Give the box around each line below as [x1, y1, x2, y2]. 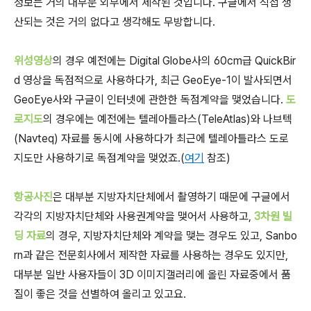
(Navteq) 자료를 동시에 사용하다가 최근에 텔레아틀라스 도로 [14, 132, 289, 145]
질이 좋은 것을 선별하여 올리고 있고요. [14, 287, 186, 301]
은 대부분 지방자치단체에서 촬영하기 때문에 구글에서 [53, 190, 290, 203]
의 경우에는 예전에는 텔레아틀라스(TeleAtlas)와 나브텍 [43, 112, 292, 126]
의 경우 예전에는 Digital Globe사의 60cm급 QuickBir [53, 54, 296, 67]
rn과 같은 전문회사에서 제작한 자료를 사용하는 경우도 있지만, [14, 249, 288, 262]
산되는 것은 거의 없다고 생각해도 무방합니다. [14, 15, 215, 28]
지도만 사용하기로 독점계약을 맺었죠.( [14, 151, 185, 165]
